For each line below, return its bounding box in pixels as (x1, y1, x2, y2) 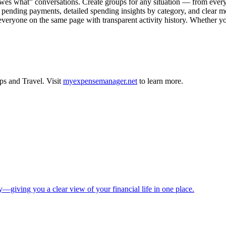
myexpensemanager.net (63, 76, 137, 85)
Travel (22, 76, 42, 85)
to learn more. (137, 76, 183, 85)
